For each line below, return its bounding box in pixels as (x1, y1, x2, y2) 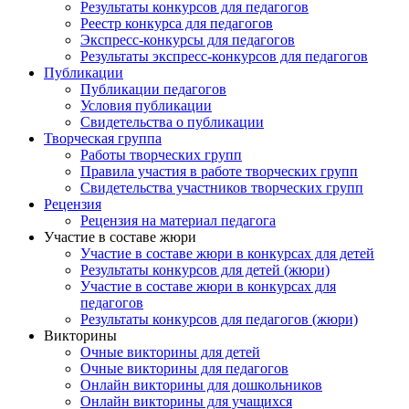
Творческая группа (44, 131, 162, 146)
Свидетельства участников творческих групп (80, 180, 363, 195)
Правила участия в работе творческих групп (80, 163, 358, 179)
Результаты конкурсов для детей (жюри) (80, 262, 330, 278)
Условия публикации (80, 98, 212, 113)
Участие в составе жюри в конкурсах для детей (80, 246, 374, 261)
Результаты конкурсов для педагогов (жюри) (80, 311, 358, 327)
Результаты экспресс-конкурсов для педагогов (80, 48, 368, 64)
